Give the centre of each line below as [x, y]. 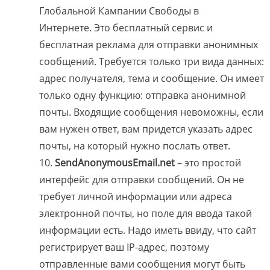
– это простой [208, 163]
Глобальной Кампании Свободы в [119, 11]
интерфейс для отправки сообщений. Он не [142, 180]
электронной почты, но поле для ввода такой [146, 214]
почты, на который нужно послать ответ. [135, 146]
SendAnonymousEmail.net [115, 163]
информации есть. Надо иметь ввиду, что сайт [148, 231]
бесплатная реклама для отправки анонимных [149, 45]
